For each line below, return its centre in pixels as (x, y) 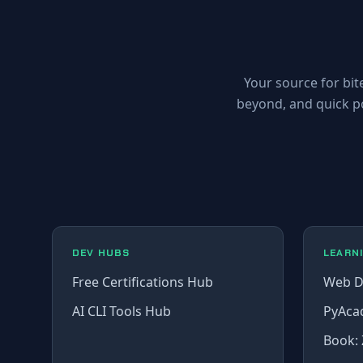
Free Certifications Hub (143, 282)
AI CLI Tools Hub (122, 311)
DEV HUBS (101, 252)
